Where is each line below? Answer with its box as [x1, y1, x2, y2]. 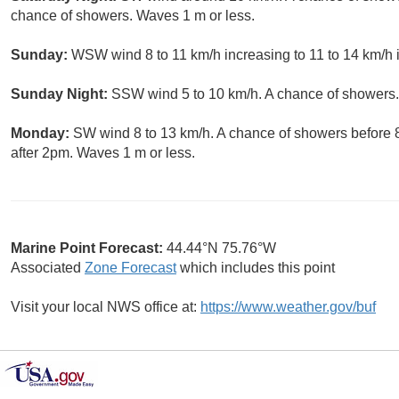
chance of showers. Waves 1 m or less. [11, 8, 255, 24]
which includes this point [176, 260, 335, 276]
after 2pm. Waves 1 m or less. [11, 145, 195, 161]
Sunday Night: [11, 86, 111, 102]
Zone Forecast [85, 260, 176, 276]
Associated [11, 260, 85, 276]
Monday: [11, 126, 73, 142]
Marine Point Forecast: [11, 240, 163, 256]
